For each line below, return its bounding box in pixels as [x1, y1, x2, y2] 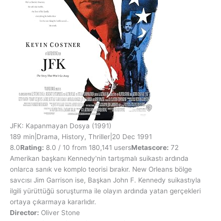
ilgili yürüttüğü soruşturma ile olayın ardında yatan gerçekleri [10, 187, 201, 195]
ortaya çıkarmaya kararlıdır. [10, 198, 96, 206]
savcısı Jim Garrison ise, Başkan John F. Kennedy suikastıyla [10, 176, 201, 184]
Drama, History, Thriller [37, 133, 110, 141]
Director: [10, 209, 39, 217]
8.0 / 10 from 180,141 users [44, 144, 131, 152]
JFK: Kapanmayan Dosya [10, 122, 90, 130]
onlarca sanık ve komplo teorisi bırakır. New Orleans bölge [10, 165, 192, 174]
